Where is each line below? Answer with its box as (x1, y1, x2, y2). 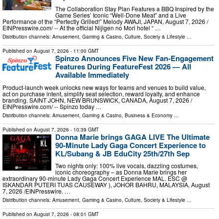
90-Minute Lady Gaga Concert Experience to (55, 139, 206, 151)
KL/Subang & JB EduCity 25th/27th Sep (55, 148, 190, 159)
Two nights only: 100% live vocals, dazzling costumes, (55, 161, 198, 170)
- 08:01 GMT (69, 211, 99, 218)
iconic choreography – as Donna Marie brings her (55, 168, 187, 176)
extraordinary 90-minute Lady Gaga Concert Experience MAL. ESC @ (2, 174, 187, 183)
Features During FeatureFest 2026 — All (55, 61, 191, 72)
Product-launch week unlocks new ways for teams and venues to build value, (2, 83, 206, 91)
